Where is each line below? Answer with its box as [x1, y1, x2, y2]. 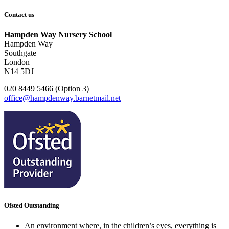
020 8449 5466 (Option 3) [4, 84, 89, 94]
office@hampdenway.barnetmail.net [4, 94, 121, 103]
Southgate [4, 49, 36, 58]
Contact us [4, 11, 34, 19]
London [4, 58, 30, 67]
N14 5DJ [4, 67, 34, 76]
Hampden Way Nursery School [4, 30, 112, 39]
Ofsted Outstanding [4, 201, 59, 210]
